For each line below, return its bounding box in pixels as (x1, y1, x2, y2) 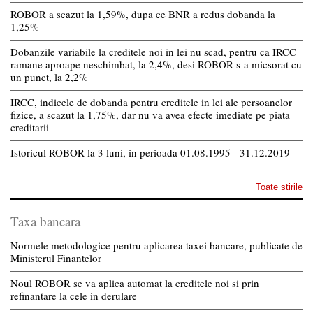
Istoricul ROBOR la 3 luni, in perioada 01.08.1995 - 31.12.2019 (10, 145, 290, 159)
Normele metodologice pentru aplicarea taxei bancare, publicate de (10, 238, 303, 252)
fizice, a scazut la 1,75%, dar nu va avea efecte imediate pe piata (10, 107, 290, 122)
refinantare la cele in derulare (10, 288, 137, 303)
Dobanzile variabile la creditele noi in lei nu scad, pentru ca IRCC (10, 44, 296, 59)
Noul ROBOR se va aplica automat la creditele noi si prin (10, 275, 259, 290)
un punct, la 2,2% (10, 69, 88, 84)
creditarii (10, 119, 49, 134)
